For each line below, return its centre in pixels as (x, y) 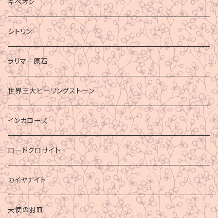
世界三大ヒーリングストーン (51, 91)
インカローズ (28, 120)
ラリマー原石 (28, 61)
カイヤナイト (27, 180)
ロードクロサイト (34, 150)
